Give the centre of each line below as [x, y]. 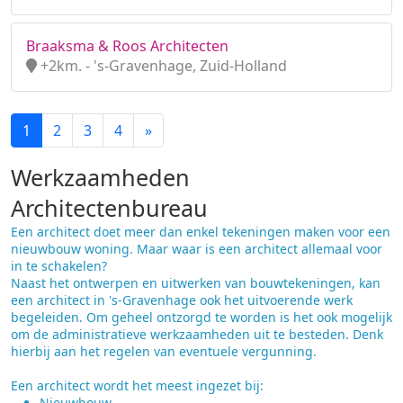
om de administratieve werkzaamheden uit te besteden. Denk [197, 334]
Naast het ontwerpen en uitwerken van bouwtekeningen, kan [196, 283]
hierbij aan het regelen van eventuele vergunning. [164, 351]
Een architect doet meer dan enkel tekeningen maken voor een [201, 232]
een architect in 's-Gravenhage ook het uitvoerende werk [182, 300]
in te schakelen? [59, 266]
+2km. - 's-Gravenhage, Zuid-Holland [162, 66]
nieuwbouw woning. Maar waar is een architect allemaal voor [197, 249]
